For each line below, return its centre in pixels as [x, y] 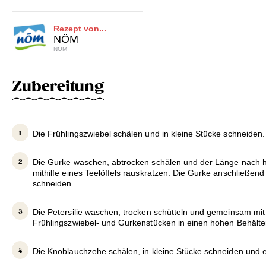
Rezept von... [80, 28]
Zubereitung [58, 86]
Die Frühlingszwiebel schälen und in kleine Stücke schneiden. [149, 134]
